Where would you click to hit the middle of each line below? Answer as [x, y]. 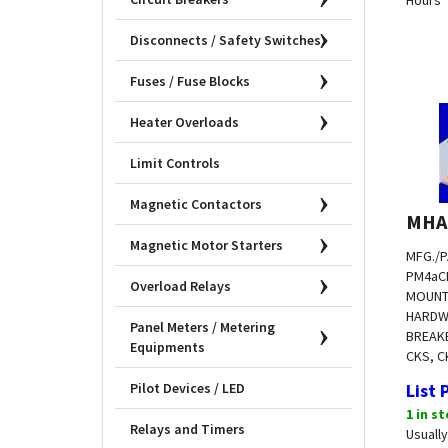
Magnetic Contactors [196, 204]
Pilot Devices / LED [187, 388]
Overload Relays [180, 286]
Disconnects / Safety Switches [225, 40]
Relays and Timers [187, 429]
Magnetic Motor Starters [206, 245]
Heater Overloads [184, 122]
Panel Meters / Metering [202, 327]
